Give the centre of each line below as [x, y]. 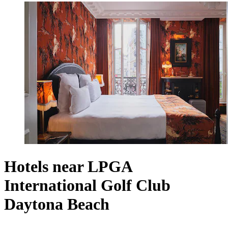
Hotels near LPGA [68, 166]
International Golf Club [87, 185]
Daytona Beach [57, 204]
